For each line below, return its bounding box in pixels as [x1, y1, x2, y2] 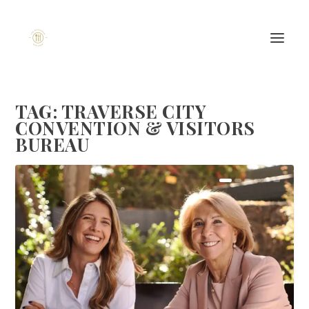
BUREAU [15, 132, 90, 157]
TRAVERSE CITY [61, 99, 207, 123]
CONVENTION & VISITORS [15, 116, 255, 140]
